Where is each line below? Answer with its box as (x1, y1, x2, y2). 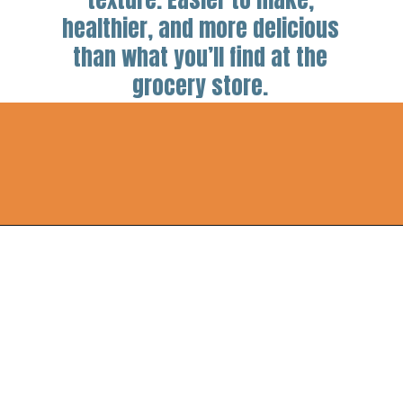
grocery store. (132, 68, 269, 103)
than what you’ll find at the (73, 40, 328, 74)
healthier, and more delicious (61, 11, 339, 45)
